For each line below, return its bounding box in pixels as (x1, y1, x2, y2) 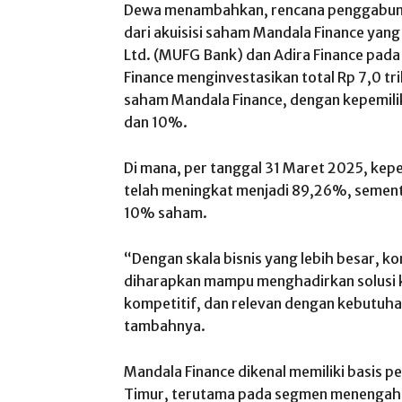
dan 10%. (124, 113, 188, 131)
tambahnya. (124, 317, 205, 335)
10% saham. (124, 204, 207, 222)
